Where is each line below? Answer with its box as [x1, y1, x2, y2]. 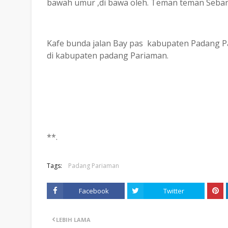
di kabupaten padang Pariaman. [47, 50, 168, 61]
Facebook [78, 186, 109, 195]
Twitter [163, 186, 185, 195]
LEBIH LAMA [56, 216, 91, 223]
